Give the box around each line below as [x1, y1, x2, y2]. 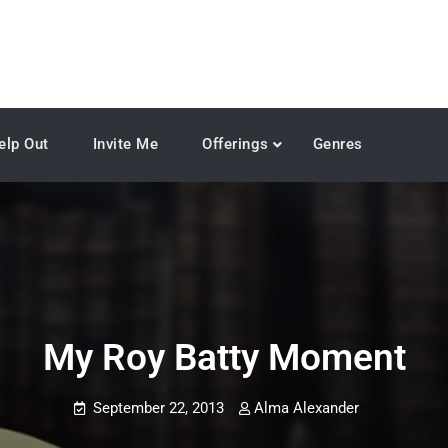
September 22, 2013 [93, 399, 224, 417]
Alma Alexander [254, 399, 359, 417]
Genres [312, 135, 363, 153]
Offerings [202, 135, 269, 153]
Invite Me [92, 135, 158, 153]
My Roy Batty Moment [42, 336, 406, 379]
